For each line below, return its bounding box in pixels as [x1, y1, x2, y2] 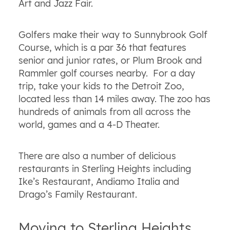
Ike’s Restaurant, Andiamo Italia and [18, 176, 179, 188]
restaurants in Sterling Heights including [18, 163, 191, 175]
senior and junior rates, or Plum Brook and [18, 54, 202, 67]
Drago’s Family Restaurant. [18, 188, 137, 201]
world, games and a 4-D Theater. [18, 119, 160, 131]
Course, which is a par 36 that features [18, 42, 186, 54]
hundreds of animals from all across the [18, 106, 190, 118]
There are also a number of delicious [18, 150, 176, 162]
